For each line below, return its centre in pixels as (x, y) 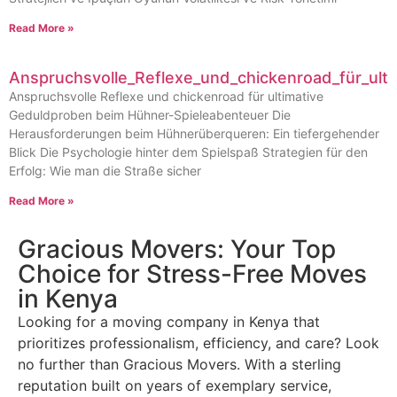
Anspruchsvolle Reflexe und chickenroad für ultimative (166, 96)
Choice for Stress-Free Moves (192, 274)
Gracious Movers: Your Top (177, 249)
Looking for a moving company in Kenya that (169, 322)
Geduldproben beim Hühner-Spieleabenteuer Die (150, 115)
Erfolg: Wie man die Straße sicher (105, 171)
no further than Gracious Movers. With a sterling (179, 364)
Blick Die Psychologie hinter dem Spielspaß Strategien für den (188, 152)
